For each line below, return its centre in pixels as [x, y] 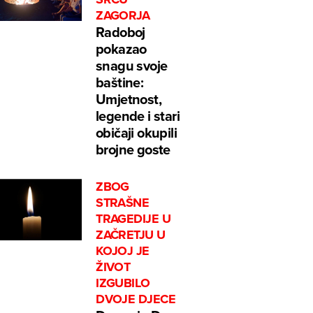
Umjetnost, [129, 99]
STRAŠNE [123, 203]
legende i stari [138, 116]
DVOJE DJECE [136, 299]
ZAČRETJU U [131, 235]
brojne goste [133, 150]
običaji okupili [137, 133]
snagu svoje [132, 66]
